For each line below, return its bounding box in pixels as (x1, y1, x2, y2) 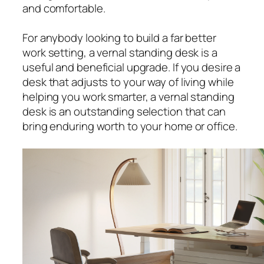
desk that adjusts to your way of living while (22, 74, 234, 90)
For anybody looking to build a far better (22, 30, 216, 46)
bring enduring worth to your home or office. (22, 118, 237, 134)
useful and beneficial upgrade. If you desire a (22, 60, 241, 75)
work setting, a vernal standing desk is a (22, 45, 217, 61)
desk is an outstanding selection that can (22, 104, 226, 120)
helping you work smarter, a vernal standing (22, 89, 235, 105)
